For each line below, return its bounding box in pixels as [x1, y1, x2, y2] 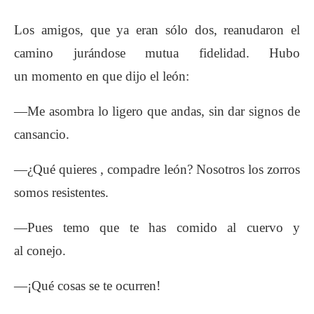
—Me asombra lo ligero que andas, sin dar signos [14, 103, 287, 118]
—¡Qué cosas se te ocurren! [14, 278, 161, 293]
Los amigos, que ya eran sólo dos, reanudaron [14, 22, 291, 37]
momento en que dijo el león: [32, 68, 189, 83]
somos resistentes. [14, 184, 109, 200]
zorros [267, 161, 300, 177]
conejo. [27, 243, 66, 258]
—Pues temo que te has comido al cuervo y [14, 219, 300, 235]
